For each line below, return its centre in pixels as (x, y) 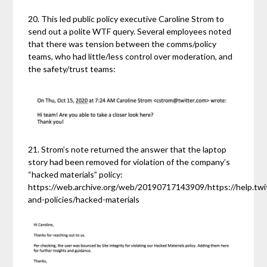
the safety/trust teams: (72, 69)
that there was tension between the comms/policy (122, 44)
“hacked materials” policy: (76, 175)
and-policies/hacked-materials (84, 200)
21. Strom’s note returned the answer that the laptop (128, 150)
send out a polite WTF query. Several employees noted (130, 32)
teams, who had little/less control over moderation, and (131, 57)
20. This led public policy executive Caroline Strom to (126, 19)
